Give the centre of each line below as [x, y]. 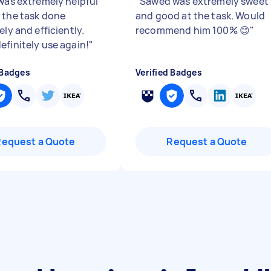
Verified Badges [169, 72]
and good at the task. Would [201, 16]
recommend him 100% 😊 [193, 30]
